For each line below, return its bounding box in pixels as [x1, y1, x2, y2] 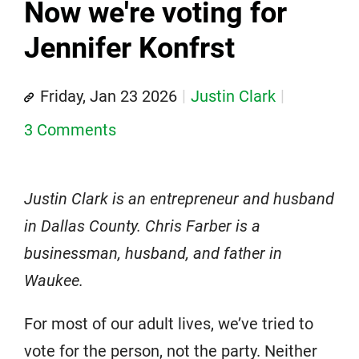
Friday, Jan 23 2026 [40, 86, 177, 106]
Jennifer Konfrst [24, 30, 235, 65]
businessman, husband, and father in [24, 243, 282, 263]
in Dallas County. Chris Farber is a [24, 216, 260, 236]
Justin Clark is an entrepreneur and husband [24, 188, 334, 208]
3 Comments [24, 119, 116, 139]
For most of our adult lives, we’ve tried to [24, 313, 313, 333]
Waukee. [24, 270, 83, 290]
